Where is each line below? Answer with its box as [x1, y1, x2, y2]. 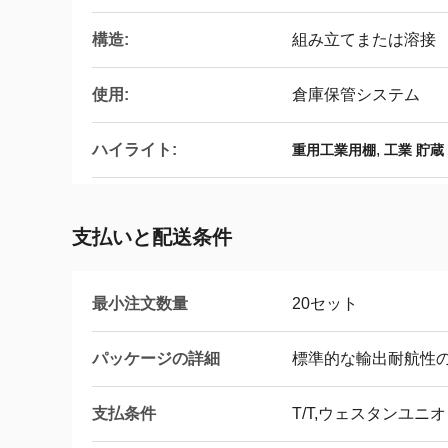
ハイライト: [92, 140, 177, 158]
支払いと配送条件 [72, 226, 232, 248]
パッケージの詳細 [92, 349, 220, 367]
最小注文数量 [92, 294, 188, 312]
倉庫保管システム [292, 86, 420, 103]
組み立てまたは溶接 [292, 31, 436, 48]
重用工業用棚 [292, 142, 376, 158]
